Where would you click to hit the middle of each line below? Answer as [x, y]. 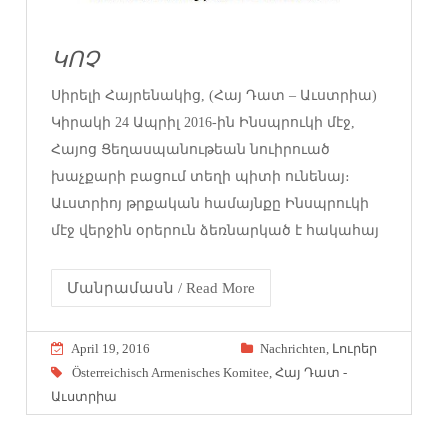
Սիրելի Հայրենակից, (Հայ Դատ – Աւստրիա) [214, 96]
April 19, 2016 [111, 349]
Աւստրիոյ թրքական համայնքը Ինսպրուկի [210, 204]
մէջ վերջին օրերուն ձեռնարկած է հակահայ [215, 231]
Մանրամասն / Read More [161, 288]
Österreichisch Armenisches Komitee [171, 373]
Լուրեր [354, 349]
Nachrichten [292, 349]
